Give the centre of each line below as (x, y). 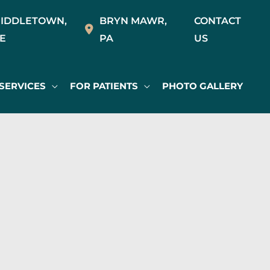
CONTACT (217, 21)
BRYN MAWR (132, 21)
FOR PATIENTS (104, 86)
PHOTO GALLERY (202, 86)
